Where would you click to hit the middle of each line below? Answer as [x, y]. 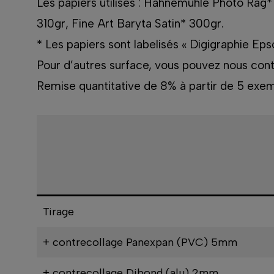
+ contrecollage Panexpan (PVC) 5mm [140, 243]
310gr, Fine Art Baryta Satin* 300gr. [130, 24]
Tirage [58, 212]
